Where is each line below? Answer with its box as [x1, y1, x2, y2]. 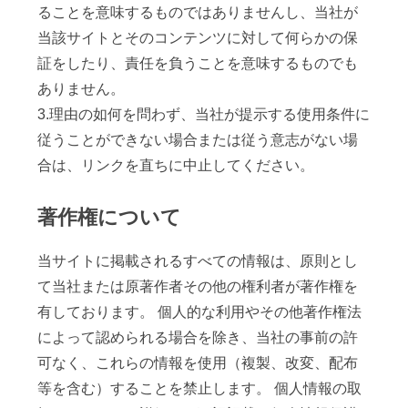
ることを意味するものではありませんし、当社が [37, 4, 359, 20]
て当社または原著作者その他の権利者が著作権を [37, 279, 359, 295]
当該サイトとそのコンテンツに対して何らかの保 [37, 29, 359, 46]
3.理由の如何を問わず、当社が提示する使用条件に [37, 106, 371, 122]
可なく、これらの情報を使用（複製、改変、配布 [37, 355, 359, 372]
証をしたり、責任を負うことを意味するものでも [37, 55, 359, 71]
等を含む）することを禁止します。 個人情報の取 [37, 381, 362, 397]
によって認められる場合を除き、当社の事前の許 [37, 330, 359, 346]
